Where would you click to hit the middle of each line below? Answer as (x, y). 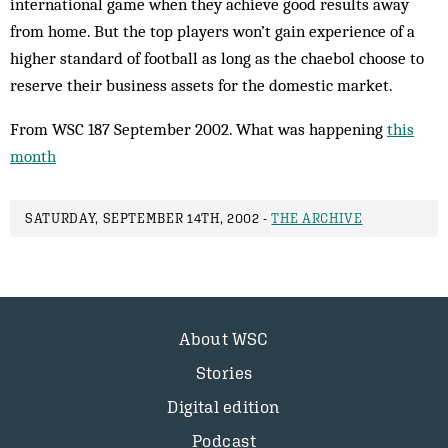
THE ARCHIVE (317, 218)
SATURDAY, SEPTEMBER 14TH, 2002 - (148, 218)
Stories (224, 373)
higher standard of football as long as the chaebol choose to (217, 58)
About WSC (224, 339)
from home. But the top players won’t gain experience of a (212, 31)
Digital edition (224, 407)
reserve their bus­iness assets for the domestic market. (201, 85)
